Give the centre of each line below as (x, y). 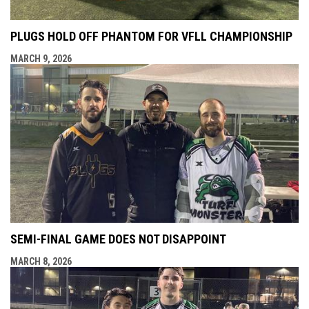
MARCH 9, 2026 (41, 58)
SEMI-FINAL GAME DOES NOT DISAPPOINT (118, 239)
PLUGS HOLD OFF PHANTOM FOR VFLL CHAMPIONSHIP (151, 36)
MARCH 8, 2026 (41, 261)
